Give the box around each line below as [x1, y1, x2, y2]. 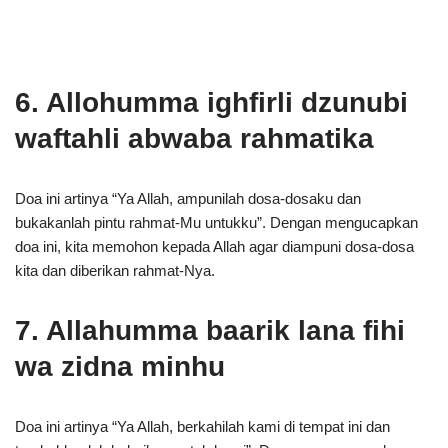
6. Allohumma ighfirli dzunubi [15, 87, 408, 118]
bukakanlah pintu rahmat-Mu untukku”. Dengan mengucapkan [15, 214, 418, 231]
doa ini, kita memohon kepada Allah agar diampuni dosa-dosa [15, 238, 414, 255]
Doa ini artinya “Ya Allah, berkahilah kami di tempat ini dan [15, 418, 390, 435]
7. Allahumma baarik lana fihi [15, 315, 405, 346]
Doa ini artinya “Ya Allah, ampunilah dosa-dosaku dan [15, 190, 361, 207]
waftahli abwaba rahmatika [15, 123, 374, 154]
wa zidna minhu [15, 351, 225, 382]
